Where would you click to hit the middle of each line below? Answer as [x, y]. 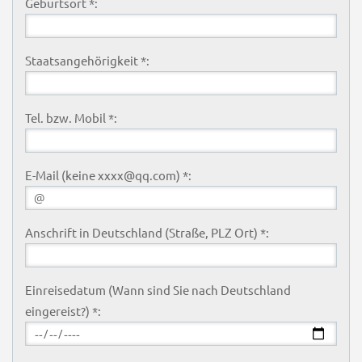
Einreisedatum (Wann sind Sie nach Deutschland [158, 289]
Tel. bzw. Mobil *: [71, 117]
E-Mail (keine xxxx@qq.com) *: [108, 175]
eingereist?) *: [63, 310]
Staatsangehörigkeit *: [87, 60]
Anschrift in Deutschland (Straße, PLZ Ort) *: [147, 232]
